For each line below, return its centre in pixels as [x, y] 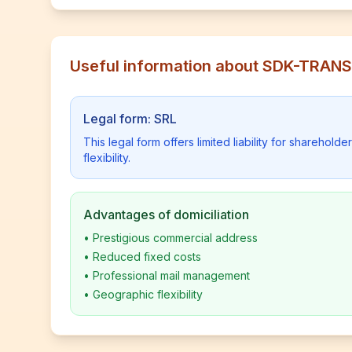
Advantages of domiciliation [166, 214]
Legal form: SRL [130, 119]
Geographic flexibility [148, 294]
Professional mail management [171, 275]
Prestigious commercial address [175, 238]
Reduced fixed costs [147, 257]
